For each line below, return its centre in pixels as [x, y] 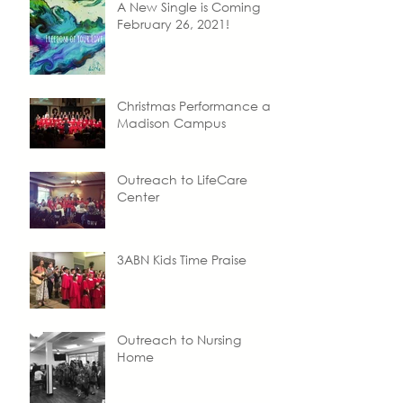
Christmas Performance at [196, 106]
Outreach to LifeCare [182, 180]
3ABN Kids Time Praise [182, 260]
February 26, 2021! [173, 24]
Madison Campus [171, 123]
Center [138, 197]
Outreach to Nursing [179, 340]
